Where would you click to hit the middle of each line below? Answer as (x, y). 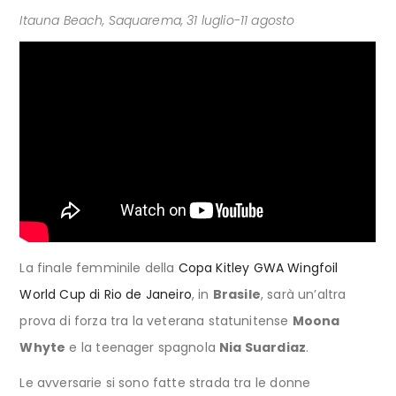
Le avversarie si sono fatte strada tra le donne (165, 382)
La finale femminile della (97, 267)
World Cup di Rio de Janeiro (106, 294)
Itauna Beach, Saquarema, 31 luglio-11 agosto (157, 20)
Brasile (236, 294)
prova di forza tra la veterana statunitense (156, 320)
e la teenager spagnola (143, 347)
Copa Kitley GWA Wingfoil (256, 267)
